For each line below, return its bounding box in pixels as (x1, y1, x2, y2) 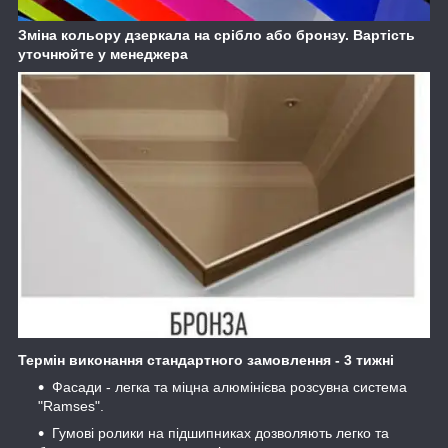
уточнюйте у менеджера (18, 46, 188, 63)
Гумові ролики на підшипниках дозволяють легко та (52, 424, 389, 441)
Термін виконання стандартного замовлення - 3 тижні (18, 351, 394, 368)
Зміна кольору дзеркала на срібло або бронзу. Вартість (18, 27, 415, 44)
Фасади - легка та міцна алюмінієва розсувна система (52, 378, 407, 395)
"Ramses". (38, 397, 104, 414)
